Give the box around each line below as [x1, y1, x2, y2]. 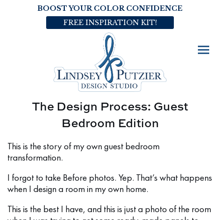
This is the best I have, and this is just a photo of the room [7, 203, 211, 215]
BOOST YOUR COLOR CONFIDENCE [37, 4, 183, 13]
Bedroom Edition [61, 114, 159, 131]
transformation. [7, 151, 63, 164]
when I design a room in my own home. [7, 183, 148, 195]
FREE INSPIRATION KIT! [63, 18, 157, 27]
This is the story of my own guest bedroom [7, 140, 160, 152]
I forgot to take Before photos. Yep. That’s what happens [7, 171, 212, 184]
